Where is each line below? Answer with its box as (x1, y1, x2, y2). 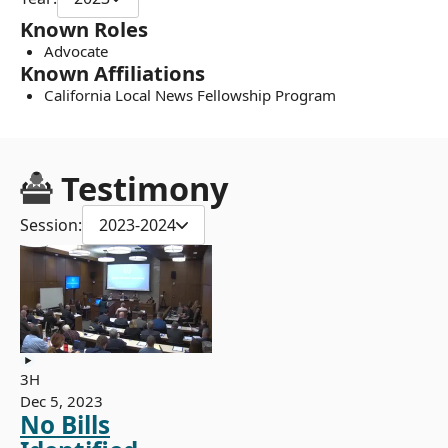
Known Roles (20, 15, 148, 44)
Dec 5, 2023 (20, 391, 103, 412)
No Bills (20, 408, 110, 442)
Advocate (44, 41, 108, 62)
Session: (20, 214, 82, 237)
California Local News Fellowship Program (44, 85, 336, 106)
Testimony (60, 166, 229, 212)
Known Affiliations (20, 59, 205, 88)
